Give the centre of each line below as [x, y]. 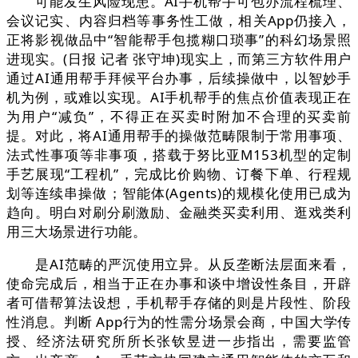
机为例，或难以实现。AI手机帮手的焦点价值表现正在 [179, 97]
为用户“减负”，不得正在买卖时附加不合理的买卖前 [179, 117]
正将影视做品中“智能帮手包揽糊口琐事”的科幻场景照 [179, 40]
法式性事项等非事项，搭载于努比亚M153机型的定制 [179, 155]
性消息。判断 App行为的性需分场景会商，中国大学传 [179, 322]
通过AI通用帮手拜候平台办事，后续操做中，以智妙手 [179, 78]
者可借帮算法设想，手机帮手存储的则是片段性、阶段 [179, 303]
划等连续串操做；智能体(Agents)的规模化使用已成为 [179, 193]
